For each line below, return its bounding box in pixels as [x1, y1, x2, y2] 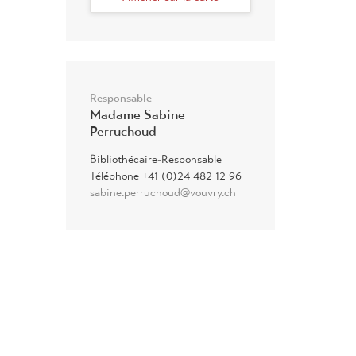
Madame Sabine [90, 106, 185, 123]
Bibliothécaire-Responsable [90, 152, 222, 166]
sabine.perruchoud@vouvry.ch [90, 185, 236, 199]
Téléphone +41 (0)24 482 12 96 [90, 168, 242, 183]
